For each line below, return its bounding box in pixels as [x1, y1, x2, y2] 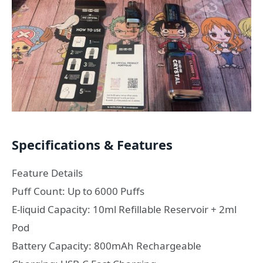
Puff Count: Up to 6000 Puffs [12, 184, 144, 198]
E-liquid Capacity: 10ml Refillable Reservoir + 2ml [12, 203, 237, 217]
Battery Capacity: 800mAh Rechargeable [12, 239, 201, 253]
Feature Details [12, 166, 83, 180]
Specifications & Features [12, 136, 173, 153]
